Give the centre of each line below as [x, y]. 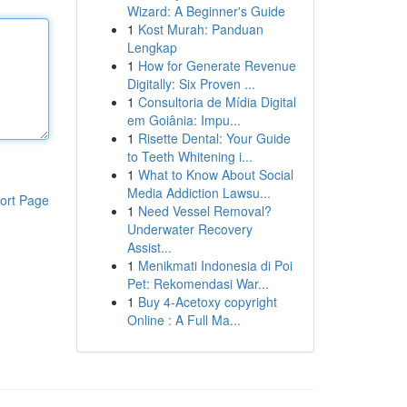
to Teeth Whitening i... [189, 156]
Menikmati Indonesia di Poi [215, 265]
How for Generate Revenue [217, 65]
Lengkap [152, 47]
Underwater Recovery [189, 229]
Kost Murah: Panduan [200, 29]
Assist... [149, 247]
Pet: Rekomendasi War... [198, 283]
